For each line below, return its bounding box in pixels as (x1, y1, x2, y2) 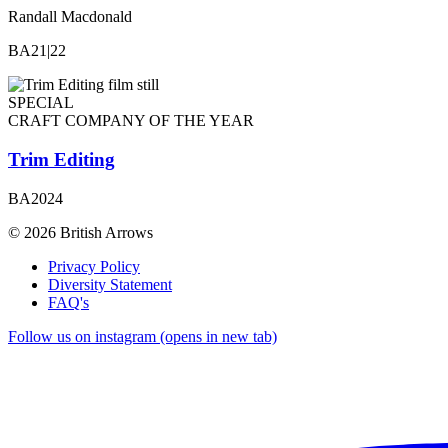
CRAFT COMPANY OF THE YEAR (8, 112, 254, 130)
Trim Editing (8, 148, 115, 170)
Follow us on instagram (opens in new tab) (8, 327, 277, 345)
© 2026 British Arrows (8, 223, 153, 241)
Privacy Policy (48, 257, 140, 275)
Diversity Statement (48, 275, 172, 293)
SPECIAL (8, 94, 74, 112)
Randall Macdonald (8, 8, 132, 26)
